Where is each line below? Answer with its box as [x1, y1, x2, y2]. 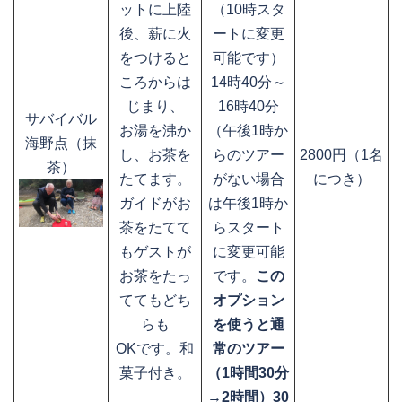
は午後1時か [208, 196, 288, 212]
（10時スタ [211, 2, 285, 18]
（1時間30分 [207, 365, 289, 381]
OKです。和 [116, 341, 194, 357]
